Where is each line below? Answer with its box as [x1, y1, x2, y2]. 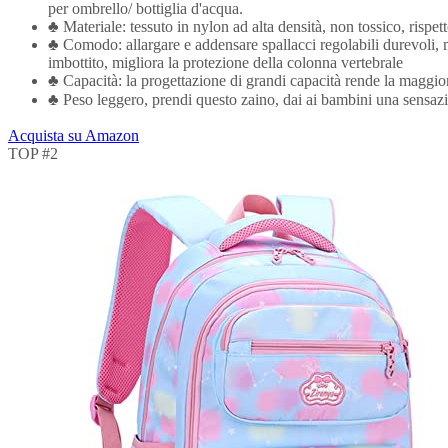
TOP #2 [8, 144, 58, 162]
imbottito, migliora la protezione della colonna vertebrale [48, 53, 403, 71]
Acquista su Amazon [8, 126, 139, 144]
